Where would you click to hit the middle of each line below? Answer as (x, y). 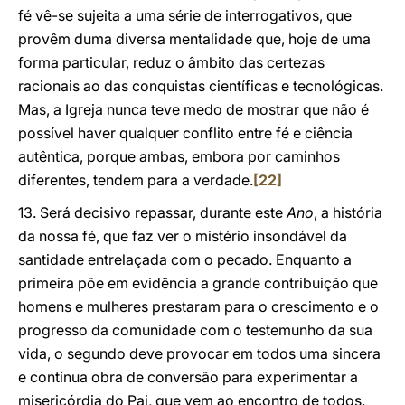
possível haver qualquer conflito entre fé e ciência (185, 133)
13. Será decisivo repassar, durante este (152, 212)
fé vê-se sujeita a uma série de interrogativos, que (185, 15)
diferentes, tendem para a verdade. (136, 180)
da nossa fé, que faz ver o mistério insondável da (183, 236)
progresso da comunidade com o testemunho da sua (195, 330)
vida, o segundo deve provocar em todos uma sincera (199, 353)
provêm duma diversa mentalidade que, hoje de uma (194, 39)
